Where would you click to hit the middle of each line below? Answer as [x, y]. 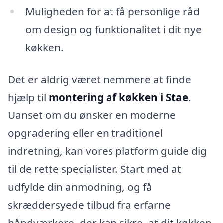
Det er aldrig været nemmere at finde [100, 79]
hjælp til [28, 97]
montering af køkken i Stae [118, 97]
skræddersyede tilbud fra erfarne [89, 204]
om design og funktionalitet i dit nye [113, 29]
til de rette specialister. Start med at [95, 168]
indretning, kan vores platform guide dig [107, 151]
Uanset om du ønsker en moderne [92, 115]
